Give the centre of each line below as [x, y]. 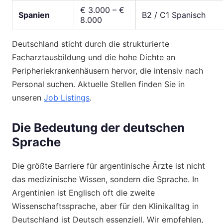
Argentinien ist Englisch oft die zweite [83, 192]
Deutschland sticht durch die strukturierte [91, 44]
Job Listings [67, 97]
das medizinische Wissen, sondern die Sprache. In [105, 179]
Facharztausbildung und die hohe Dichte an [94, 57]
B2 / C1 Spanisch [174, 15]
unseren [28, 97]
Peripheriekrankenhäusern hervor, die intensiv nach [108, 70]
